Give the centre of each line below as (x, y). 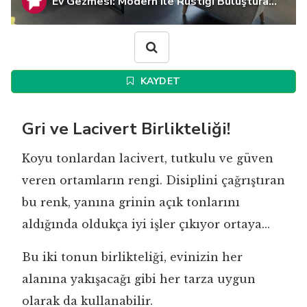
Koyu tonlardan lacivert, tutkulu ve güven (148, 158)
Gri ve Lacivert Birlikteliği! (126, 128)
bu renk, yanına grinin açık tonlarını (131, 202)
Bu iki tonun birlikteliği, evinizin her (132, 257)
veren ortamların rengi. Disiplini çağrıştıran (153, 180)
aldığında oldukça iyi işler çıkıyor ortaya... (146, 224)
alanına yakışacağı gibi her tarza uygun (139, 279)
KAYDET (159, 81)
